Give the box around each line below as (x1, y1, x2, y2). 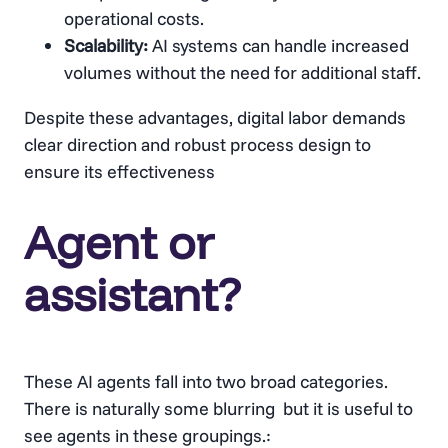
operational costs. (64, 7, 204, 31)
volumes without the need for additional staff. (64, 61, 421, 85)
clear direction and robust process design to (24, 133, 371, 157)
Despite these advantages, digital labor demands (24, 106, 406, 130)
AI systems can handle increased (148, 34, 409, 58)
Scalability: (64, 34, 148, 58)
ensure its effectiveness (24, 160, 215, 184)
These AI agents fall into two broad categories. (24, 369, 388, 393)
